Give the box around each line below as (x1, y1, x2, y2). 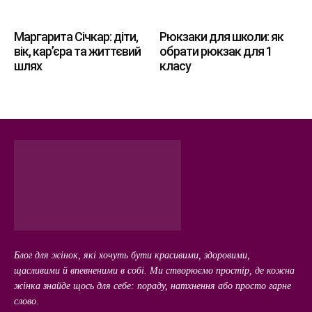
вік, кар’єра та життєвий (14, 43, 141, 58)
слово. (14, 296, 39, 307)
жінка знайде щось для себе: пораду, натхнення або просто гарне (14, 281, 291, 292)
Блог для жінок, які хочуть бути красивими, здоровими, (14, 250, 250, 261)
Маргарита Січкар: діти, (14, 29, 138, 44)
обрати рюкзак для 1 (159, 43, 272, 58)
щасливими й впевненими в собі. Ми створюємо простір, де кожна (14, 265, 295, 276)
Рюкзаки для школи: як (159, 29, 283, 44)
